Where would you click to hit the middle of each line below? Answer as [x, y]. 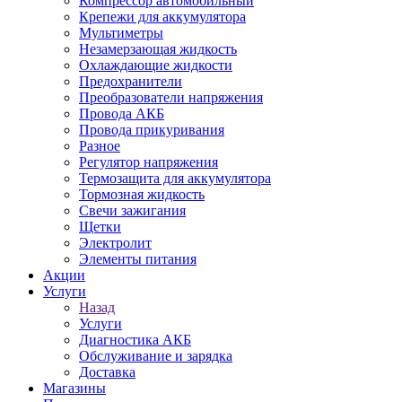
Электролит [115, 243]
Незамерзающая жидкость [158, 49]
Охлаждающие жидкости [156, 65]
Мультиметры [121, 33]
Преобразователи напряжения [171, 97]
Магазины [74, 388]
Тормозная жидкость [142, 194]
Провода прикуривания [152, 130]
